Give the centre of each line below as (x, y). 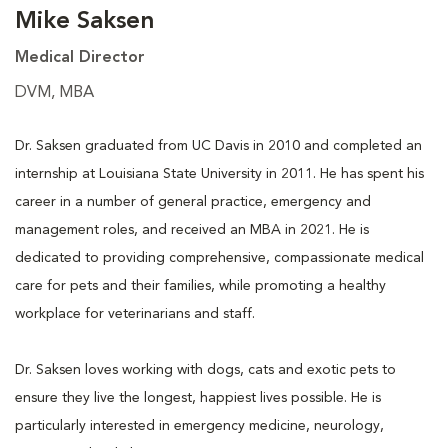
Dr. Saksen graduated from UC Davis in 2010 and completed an (218, 145)
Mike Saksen (85, 21)
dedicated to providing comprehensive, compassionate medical (219, 257)
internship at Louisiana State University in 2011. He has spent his (219, 173)
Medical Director (80, 57)
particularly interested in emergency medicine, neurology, (199, 425)
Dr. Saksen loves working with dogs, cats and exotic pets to (205, 369)
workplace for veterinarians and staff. (135, 313)
